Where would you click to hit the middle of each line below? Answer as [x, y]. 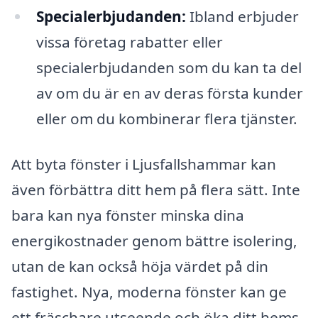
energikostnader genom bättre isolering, [154, 241]
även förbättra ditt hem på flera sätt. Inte [156, 190]
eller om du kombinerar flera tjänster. [166, 119]
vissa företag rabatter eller [129, 42]
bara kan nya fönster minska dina [128, 215]
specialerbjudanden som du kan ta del [169, 68]
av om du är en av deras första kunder [169, 93]
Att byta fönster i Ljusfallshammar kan [144, 164]
